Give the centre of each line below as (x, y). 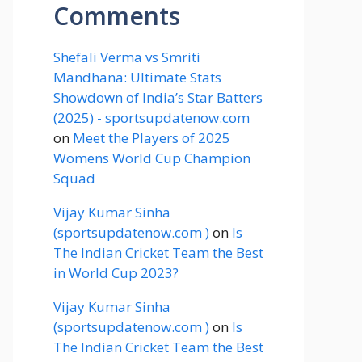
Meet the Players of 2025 (152, 138)
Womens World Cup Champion (152, 158)
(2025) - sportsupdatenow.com (152, 118)
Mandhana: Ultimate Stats (137, 77)
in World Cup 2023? (116, 273)
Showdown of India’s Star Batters (158, 97)
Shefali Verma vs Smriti (127, 57)
